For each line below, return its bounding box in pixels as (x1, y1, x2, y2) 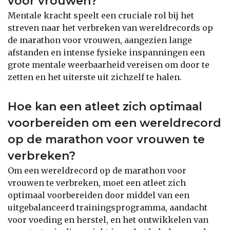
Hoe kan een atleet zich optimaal (8, 99, 202, 113)
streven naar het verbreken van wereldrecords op (8, 22, 213, 33)
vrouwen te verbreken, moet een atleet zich (8, 177, 186, 188)
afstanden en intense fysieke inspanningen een (8, 47, 205, 57)
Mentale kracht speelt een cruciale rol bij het (8, 10, 194, 21)
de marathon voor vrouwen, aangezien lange (8, 34, 192, 45)
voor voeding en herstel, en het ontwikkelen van (8, 214, 208, 225)
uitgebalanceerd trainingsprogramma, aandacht (8, 202, 207, 213)
